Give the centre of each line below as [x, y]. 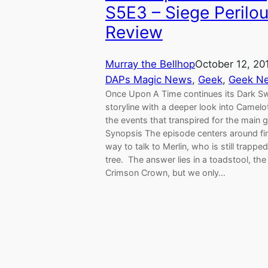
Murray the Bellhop [150, 64]
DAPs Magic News [149, 80]
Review [134, 32]
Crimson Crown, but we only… [165, 173]
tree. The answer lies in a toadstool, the [186, 160]
